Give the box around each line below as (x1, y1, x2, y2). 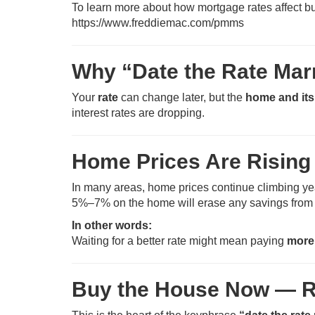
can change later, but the (118, 91, 245, 103)
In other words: (72, 219, 152, 231)
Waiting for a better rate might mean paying (72, 235, 287, 247)
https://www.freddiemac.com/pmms (72, 17, 244, 29)
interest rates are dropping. (72, 107, 205, 119)
